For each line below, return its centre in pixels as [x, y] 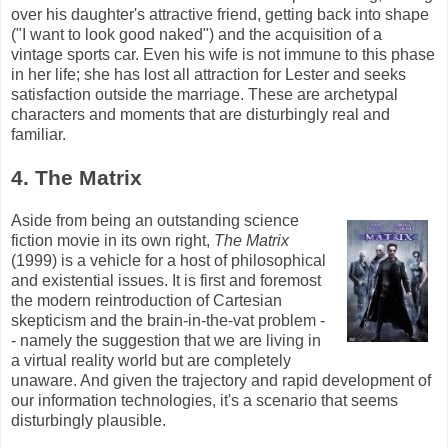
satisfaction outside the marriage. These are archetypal [204, 95]
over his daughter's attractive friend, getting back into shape [220, 15]
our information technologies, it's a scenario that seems [204, 401]
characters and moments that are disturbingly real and [200, 115]
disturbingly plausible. [88, 421]
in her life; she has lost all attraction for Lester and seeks [208, 75]
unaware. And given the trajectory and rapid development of [221, 381]
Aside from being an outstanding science [155, 221]
